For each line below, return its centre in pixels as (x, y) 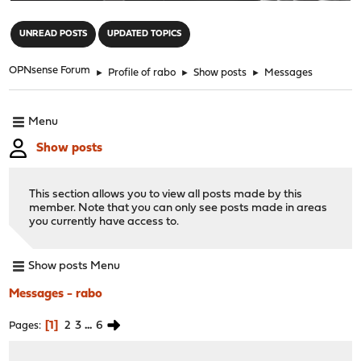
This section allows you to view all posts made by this (166, 194)
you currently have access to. (104, 222)
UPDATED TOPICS (145, 34)
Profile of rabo (142, 73)
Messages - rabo (56, 294)
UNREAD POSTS (54, 34)
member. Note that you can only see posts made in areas (178, 208)
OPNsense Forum (50, 70)
